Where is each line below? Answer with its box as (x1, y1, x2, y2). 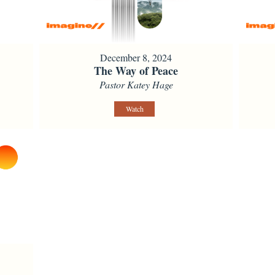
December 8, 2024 (100, 50, 172, 64)
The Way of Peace (94, 62, 179, 79)
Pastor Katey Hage (99, 77, 173, 91)
